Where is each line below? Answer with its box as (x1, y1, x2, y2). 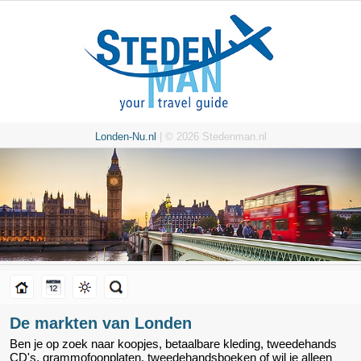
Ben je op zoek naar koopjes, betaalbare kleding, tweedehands (10, 337, 337, 351)
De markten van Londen (10, 314, 192, 333)
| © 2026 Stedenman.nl (156, 131, 267, 143)
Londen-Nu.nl (94, 131, 156, 143)
